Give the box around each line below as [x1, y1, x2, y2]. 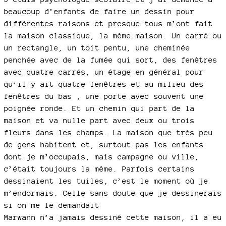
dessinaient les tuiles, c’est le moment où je [4, 177, 208, 186]
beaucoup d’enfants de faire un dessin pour [4, 7, 195, 16]
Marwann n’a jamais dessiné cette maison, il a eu [4, 213, 222, 222]
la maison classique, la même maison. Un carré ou [4, 31, 222, 40]
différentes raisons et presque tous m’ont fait [4, 19, 213, 28]
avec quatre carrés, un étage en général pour [4, 68, 204, 77]
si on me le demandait [4, 201, 99, 210]
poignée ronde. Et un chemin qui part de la [4, 104, 195, 113]
